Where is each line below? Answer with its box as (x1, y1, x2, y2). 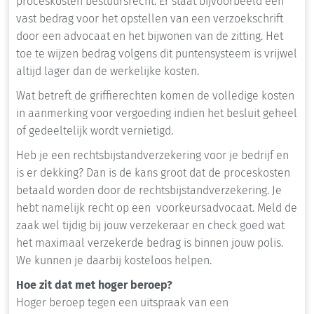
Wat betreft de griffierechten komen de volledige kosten (16, 89, 294, 103)
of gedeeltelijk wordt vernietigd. (16, 124, 176, 138)
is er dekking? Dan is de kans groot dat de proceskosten (16, 166, 290, 180)
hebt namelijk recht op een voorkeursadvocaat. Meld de (16, 201, 297, 215)
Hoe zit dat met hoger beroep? (16, 278, 172, 292)
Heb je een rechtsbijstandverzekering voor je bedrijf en (16, 149, 289, 163)
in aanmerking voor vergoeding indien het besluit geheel (16, 107, 297, 121)
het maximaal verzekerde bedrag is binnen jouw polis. (16, 236, 283, 250)
